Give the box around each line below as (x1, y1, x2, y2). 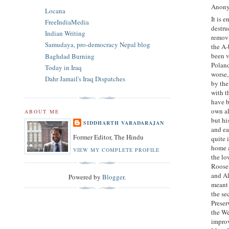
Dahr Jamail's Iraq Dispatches (45, 74, 125, 84)
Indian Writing (45, 29, 85, 38)
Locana (45, 6, 65, 15)
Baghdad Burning (45, 51, 95, 61)
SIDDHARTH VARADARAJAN (83, 119, 165, 127)
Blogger (102, 172, 125, 182)
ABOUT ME (25, 107, 60, 115)
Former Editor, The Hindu (73, 132, 144, 142)
